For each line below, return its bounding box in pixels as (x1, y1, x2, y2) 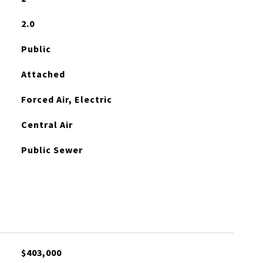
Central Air (21, 119, 73, 130)
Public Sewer (21, 144, 83, 156)
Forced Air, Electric (21, 93, 112, 105)
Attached (21, 68, 65, 80)
